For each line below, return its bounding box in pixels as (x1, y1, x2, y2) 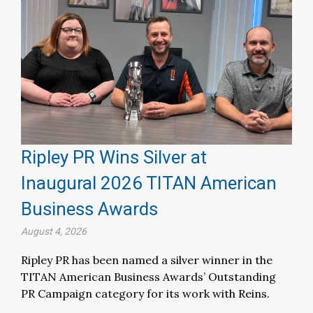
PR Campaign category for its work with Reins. (21, 286, 270, 301)
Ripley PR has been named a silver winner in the (21, 253, 272, 268)
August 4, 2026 (21, 226, 87, 238)
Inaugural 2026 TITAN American (21, 173, 277, 194)
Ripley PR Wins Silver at (21, 147, 207, 168)
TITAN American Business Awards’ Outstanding (21, 270, 276, 284)
